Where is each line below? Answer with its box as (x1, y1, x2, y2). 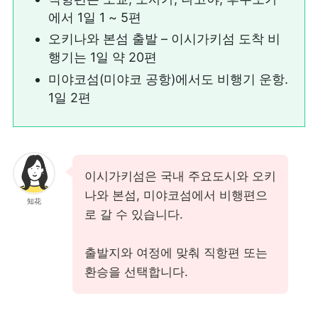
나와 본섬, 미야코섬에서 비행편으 (84, 188, 268, 203)
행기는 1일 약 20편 (48, 50, 158, 65)
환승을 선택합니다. (84, 265, 188, 280)
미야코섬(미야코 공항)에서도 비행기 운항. (48, 71, 289, 87)
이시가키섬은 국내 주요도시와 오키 (84, 169, 276, 184)
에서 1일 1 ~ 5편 (48, 9, 142, 25)
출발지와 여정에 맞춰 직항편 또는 (84, 246, 268, 261)
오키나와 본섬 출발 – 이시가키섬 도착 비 (48, 31, 281, 47)
